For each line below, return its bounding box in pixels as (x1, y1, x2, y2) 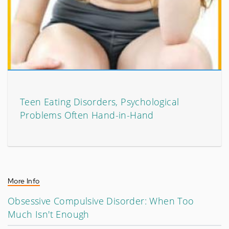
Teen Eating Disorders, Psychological (20, 95, 179, 108)
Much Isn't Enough (8, 208, 89, 220)
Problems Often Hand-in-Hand (20, 108, 154, 121)
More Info (8, 176, 40, 186)
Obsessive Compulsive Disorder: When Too (8, 194, 194, 207)
